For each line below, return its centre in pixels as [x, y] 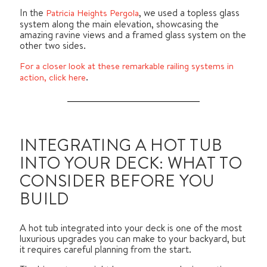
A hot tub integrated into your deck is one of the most [131, 227]
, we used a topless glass [189, 13]
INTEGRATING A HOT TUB [121, 146]
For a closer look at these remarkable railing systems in [127, 66]
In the [32, 13]
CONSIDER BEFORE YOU [117, 181]
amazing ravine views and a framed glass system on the [133, 35]
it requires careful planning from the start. [105, 249]
